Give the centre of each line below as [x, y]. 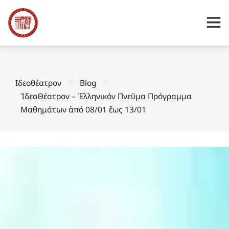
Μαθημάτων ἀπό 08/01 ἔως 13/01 [83, 109]
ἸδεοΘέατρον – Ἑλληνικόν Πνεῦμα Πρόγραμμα [106, 96]
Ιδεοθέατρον [38, 83]
